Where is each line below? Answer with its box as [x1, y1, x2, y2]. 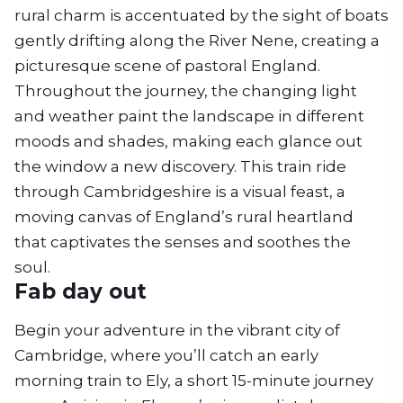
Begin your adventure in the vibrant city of [14, 321, 340, 339]
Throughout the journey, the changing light [14, 82, 357, 100]
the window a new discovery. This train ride [14, 157, 346, 175]
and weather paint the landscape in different [14, 107, 364, 125]
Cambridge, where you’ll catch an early [14, 346, 318, 364]
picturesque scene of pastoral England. [14, 57, 320, 75]
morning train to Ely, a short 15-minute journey [14, 372, 373, 390]
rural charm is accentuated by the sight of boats [14, 6, 389, 24]
